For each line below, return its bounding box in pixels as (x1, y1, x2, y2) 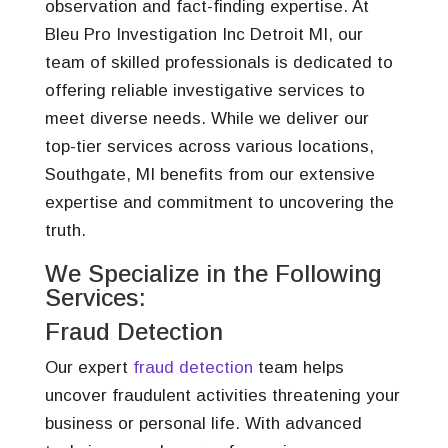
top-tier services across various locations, (44, 137, 374, 156)
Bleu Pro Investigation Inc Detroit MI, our (44, 25, 363, 44)
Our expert (44, 358, 133, 377)
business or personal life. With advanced (44, 414, 362, 433)
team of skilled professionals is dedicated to (44, 53, 393, 72)
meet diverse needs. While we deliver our (44, 109, 369, 128)
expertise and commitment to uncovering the (44, 193, 394, 212)
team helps (252, 358, 344, 377)
